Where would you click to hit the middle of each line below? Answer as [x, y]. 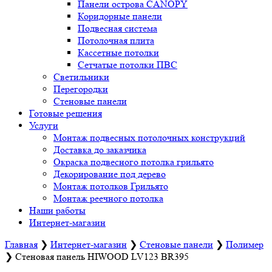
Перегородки [81, 89]
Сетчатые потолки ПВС [127, 65]
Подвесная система [117, 28]
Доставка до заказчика [100, 150]
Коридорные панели [120, 16]
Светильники [81, 77]
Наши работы [57, 210]
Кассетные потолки [118, 53]
